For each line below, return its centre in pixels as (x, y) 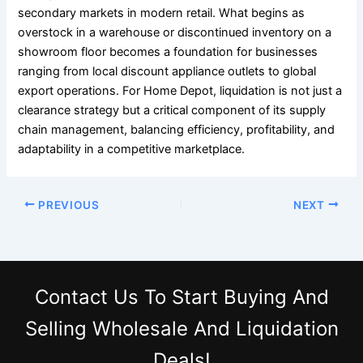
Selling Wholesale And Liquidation (181, 329)
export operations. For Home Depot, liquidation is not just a (180, 91)
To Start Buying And (233, 297)
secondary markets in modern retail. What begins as (162, 13)
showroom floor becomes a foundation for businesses (168, 52)
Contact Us (86, 297)
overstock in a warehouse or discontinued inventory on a (175, 33)
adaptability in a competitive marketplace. (132, 149)
